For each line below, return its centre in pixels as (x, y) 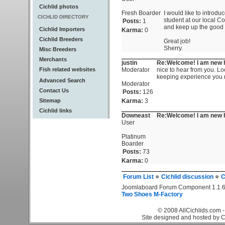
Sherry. (173, 48)
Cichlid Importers (62, 29)
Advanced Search (62, 80)
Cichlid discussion (188, 177)
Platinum (134, 137)
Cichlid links (55, 110)
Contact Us (54, 90)
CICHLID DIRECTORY (63, 17)
